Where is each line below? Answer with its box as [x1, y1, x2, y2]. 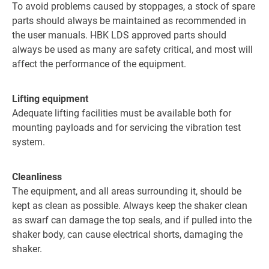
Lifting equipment [12, 92, 88, 104]
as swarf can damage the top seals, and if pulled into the [12, 214, 252, 226]
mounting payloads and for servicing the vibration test [12, 121, 241, 133]
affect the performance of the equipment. [12, 58, 186, 70]
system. [12, 136, 45, 148]
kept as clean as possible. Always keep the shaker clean [12, 199, 247, 211]
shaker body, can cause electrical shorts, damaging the [12, 228, 243, 240]
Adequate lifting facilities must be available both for [12, 107, 231, 119]
